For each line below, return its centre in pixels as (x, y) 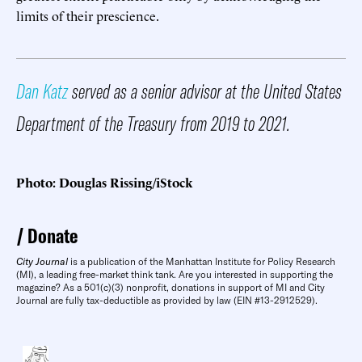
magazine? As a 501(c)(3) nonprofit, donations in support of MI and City (170, 287)
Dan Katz (42, 90)
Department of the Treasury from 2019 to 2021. (153, 123)
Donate (53, 235)
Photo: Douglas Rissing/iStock (105, 181)
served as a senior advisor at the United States (205, 90)
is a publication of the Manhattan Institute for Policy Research (202, 261)
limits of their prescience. (88, 15)
